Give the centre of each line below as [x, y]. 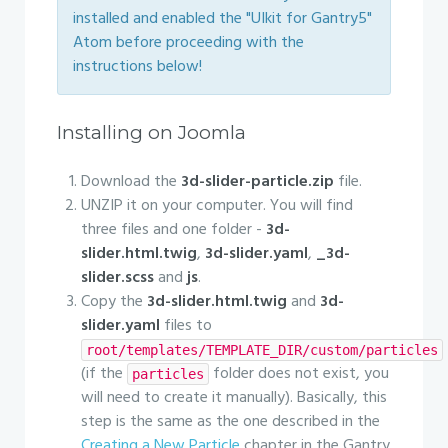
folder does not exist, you [299, 374]
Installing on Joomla [151, 132]
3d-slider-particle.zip [257, 182]
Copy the [114, 302]
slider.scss [117, 278]
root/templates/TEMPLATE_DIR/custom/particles [262, 350]
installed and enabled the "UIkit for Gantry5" [222, 19]
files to [186, 326]
